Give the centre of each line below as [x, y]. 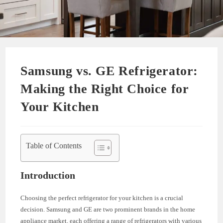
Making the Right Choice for [105, 89]
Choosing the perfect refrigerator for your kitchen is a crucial [102, 198]
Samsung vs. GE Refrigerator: [110, 71]
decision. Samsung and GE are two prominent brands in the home [108, 209]
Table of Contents [54, 145]
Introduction [48, 175]
